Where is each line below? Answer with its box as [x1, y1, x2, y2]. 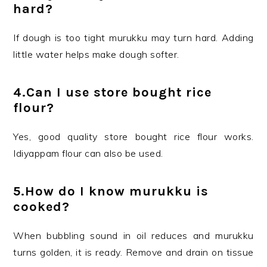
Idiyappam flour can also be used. [13, 147, 163, 159]
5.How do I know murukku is [13, 184, 209, 199]
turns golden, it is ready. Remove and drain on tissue [13, 246, 254, 258]
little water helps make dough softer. [13, 48, 179, 60]
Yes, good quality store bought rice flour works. [13, 131, 254, 142]
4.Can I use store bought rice [13, 85, 212, 100]
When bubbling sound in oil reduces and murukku [13, 229, 254, 241]
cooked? [13, 199, 70, 215]
